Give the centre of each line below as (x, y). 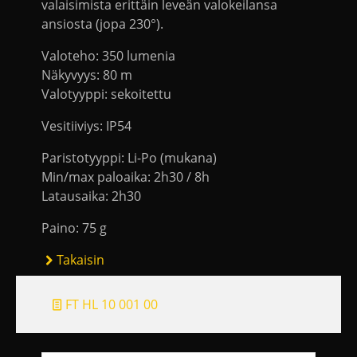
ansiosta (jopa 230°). (102, 24)
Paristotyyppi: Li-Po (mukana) (129, 157)
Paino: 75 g (74, 228)
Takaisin (81, 259)
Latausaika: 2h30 (91, 196)
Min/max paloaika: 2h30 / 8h (126, 177)
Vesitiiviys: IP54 (86, 126)
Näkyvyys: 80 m (87, 75)
